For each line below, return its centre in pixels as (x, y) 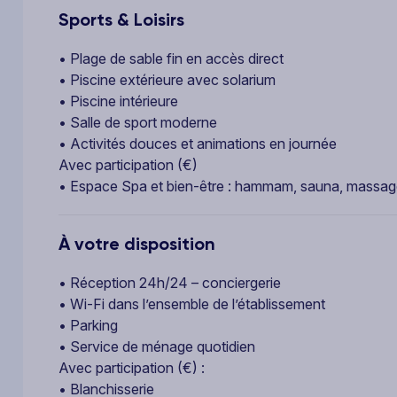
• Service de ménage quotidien (157, 346)
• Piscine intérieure (118, 101)
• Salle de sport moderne (138, 122)
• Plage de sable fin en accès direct (171, 58)
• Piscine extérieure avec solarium (167, 80)
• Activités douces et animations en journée (198, 144)
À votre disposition (137, 244)
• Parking (88, 325)
